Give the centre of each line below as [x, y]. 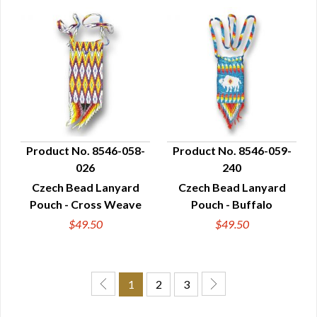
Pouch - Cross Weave [85, 204]
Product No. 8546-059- [232, 150]
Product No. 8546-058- [85, 150]
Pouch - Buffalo [232, 204]
